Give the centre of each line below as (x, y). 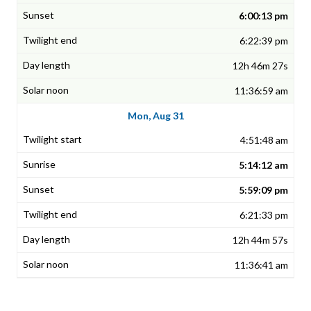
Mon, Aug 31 (155, 116)
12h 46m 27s (260, 66)
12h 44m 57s (260, 240)
